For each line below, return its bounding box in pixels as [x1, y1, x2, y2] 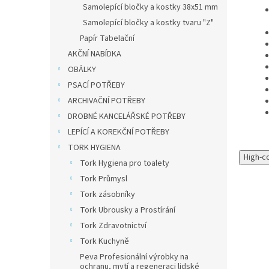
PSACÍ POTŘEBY [68, 79, 125, 91]
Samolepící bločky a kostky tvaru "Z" [83, 17, 214, 29]
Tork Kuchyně [80, 235, 129, 247]
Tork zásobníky [80, 189, 135, 201]
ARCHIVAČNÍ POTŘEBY [68, 95, 145, 107]
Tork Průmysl [80, 173, 127, 185]
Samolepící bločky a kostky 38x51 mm [83, 1, 218, 13]
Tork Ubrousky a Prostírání [80, 204, 175, 216]
